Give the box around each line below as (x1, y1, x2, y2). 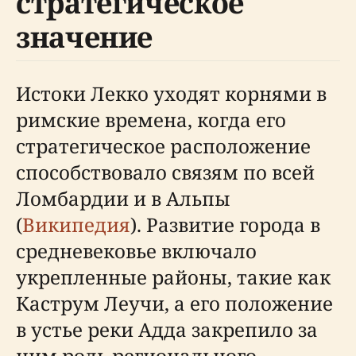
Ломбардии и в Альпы (16, 185, 230, 211)
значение (16, 17, 153, 56)
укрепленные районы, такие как (16, 264, 331, 290)
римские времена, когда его (16, 106, 286, 133)
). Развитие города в (130, 211, 320, 238)
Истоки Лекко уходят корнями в (16, 80, 327, 106)
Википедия (22, 211, 130, 238)
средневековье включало (16, 238, 257, 264)
